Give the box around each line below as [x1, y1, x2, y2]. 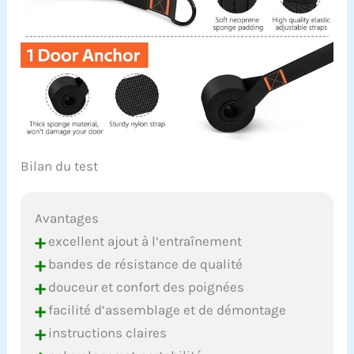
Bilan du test [21, 157, 99, 174]
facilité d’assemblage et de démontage [45, 301, 287, 318]
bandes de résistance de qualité [45, 255, 243, 272]
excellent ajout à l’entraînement [45, 232, 243, 249]
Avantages [35, 209, 100, 226]
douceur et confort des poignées [45, 278, 245, 295]
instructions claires [45, 324, 168, 341]
